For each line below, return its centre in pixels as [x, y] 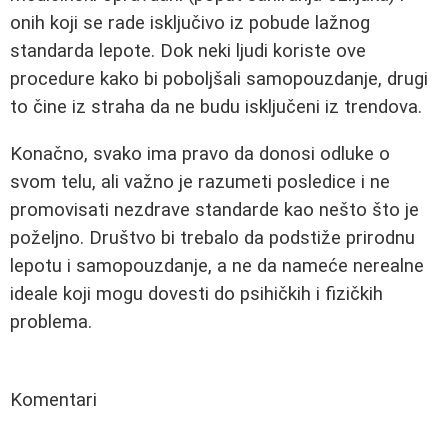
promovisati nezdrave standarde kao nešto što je [214, 209]
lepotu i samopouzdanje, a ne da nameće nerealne [217, 265]
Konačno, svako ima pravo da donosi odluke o [200, 153]
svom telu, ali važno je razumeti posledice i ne [200, 181]
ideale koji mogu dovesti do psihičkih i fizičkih [196, 293]
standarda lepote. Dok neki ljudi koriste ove [188, 51]
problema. [51, 321]
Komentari [53, 399]
